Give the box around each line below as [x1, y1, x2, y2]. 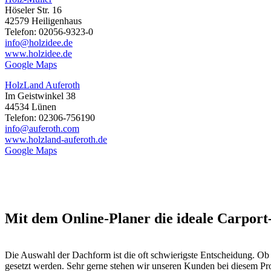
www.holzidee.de [5, 48, 72, 59]
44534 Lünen [5, 102, 56, 113]
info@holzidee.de [5, 38, 73, 48]
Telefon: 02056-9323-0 [5, 27, 93, 38]
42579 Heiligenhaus [5, 16, 82, 27]
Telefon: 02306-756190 [5, 113, 95, 123]
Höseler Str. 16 [5, 5, 62, 16]
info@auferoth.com [5, 123, 79, 134]
